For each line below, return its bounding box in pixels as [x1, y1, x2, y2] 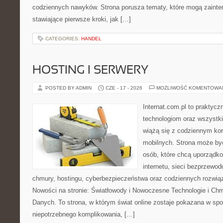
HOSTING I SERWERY [32, 65, 148, 76]
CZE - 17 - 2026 [106, 85, 142, 91]
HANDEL [81, 36, 102, 41]
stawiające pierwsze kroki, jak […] [32, 15, 131, 23]
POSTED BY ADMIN [45, 85, 93, 91]
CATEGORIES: [45, 36, 81, 41]
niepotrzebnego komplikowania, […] [32, 211, 135, 218]
